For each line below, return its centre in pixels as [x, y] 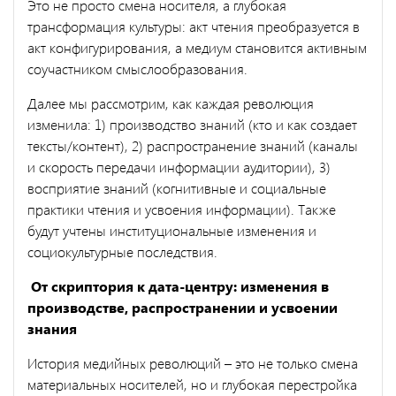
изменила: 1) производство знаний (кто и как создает [192, 124]
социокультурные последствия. [122, 251]
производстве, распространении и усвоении [183, 307]
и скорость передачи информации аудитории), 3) [179, 166]
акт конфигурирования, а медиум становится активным [197, 47]
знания [52, 328]
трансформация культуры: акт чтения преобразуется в [194, 26]
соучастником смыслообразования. [137, 68]
